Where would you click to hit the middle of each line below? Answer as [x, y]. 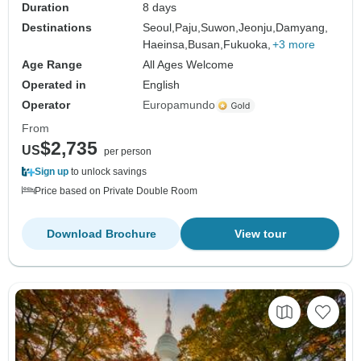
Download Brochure [101, 234]
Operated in [54, 85]
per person [128, 152]
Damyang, [302, 28]
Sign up [52, 172]
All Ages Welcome [189, 65]
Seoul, [159, 28]
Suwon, [220, 28]
